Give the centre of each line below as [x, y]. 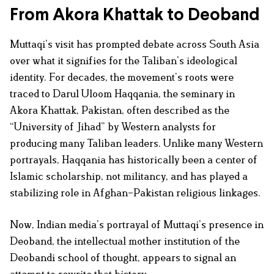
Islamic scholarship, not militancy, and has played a [129, 176]
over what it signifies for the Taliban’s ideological [124, 61]
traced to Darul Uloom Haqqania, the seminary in [122, 94]
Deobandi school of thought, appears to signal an [123, 258]
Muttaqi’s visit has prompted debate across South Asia [135, 44]
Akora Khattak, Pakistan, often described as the [120, 110]
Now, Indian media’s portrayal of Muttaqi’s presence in [137, 225]
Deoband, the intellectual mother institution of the [125, 241]
